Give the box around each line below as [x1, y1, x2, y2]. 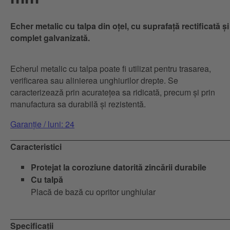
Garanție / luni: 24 [10, 118, 74, 130]
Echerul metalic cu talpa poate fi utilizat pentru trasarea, [10, 62, 211, 74]
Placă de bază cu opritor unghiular [31, 185, 156, 198]
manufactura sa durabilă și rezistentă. [10, 98, 146, 110]
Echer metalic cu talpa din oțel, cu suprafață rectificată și [10, 20, 229, 32]
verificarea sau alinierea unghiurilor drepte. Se [10, 74, 178, 86]
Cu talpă [31, 173, 63, 185]
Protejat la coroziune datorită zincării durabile [31, 161, 206, 173]
